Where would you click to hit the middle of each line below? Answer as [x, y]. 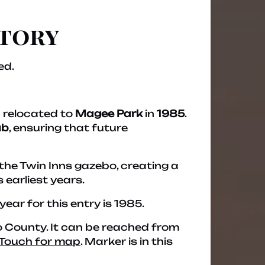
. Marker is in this [127, 241]
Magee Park [109, 114]
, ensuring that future [68, 128]
